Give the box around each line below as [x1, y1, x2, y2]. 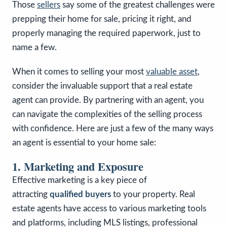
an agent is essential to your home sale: [12, 138, 156, 147]
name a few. [12, 43, 57, 52]
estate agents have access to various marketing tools [12, 204, 206, 213]
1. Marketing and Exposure [12, 158, 143, 175]
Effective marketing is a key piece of [12, 175, 147, 184]
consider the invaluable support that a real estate [12, 81, 193, 90]
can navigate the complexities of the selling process [12, 109, 202, 119]
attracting [12, 190, 50, 199]
